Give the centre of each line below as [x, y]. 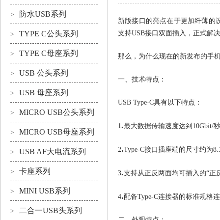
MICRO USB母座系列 [57, 132]
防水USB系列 [43, 14]
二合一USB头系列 [51, 210]
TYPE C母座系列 [49, 53]
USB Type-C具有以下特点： [160, 102]
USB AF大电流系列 [53, 151]
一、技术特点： [142, 79]
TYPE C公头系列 [49, 34]
